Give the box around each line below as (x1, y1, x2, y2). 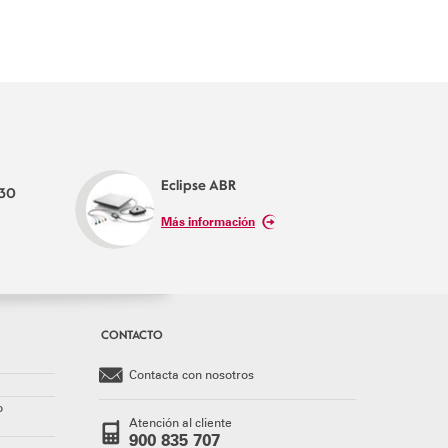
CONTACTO (101, 324, 163, 343)
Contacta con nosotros (128, 367, 254, 382)
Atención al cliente (128, 415, 232, 430)
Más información (161, 214, 255, 229)
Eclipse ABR (161, 173, 236, 195)
